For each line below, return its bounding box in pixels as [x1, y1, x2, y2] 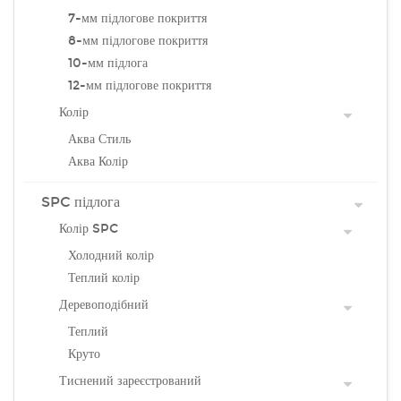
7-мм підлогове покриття [68, 11, 207, 26]
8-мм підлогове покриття [68, 33, 208, 48]
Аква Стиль [68, 132, 131, 147]
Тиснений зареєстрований [59, 373, 201, 388]
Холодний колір [68, 248, 154, 263]
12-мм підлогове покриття [68, 78, 211, 93]
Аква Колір [68, 154, 128, 169]
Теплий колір [68, 270, 140, 286]
